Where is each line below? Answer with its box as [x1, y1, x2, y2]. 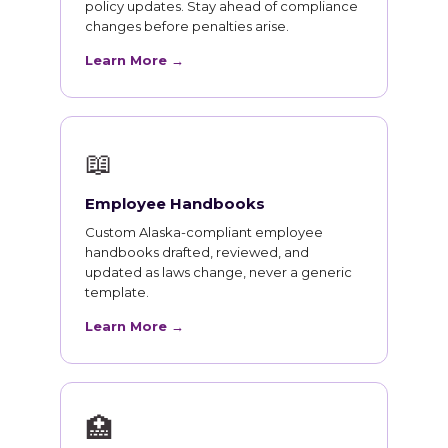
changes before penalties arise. [85, 18, 289, 34]
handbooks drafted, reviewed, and [85, 244, 309, 260]
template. [85, 284, 149, 300]
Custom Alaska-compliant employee [85, 224, 323, 240]
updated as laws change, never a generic [85, 264, 352, 280]
